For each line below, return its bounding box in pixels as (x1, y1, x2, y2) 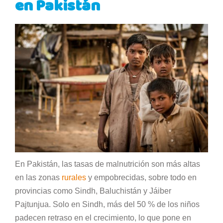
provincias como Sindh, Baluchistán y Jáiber (15, 186, 171, 195)
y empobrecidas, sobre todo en (86, 173, 197, 182)
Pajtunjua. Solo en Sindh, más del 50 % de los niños (15, 200, 200, 209)
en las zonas (15, 173, 62, 182)
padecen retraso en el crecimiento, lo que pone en (15, 213, 191, 222)
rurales (62, 173, 86, 182)
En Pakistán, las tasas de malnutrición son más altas (15, 159, 200, 168)
